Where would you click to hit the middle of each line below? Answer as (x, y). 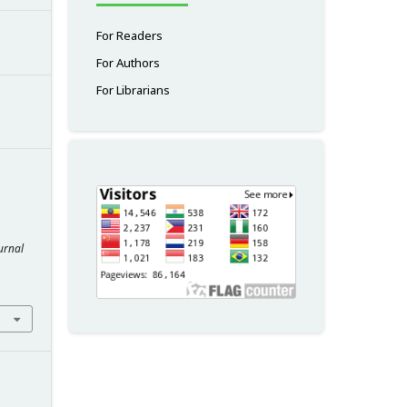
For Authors (128, 62)
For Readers (129, 35)
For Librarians (133, 89)
